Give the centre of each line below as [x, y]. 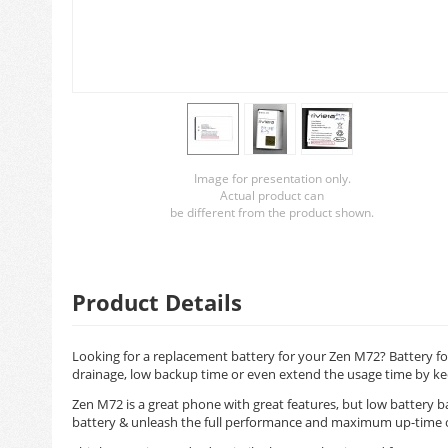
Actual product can [272, 195]
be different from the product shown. [272, 212]
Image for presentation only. [272, 178]
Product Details [157, 302]
